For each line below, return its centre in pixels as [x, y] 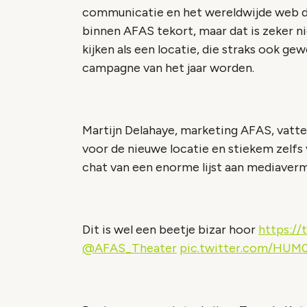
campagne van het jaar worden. [168, 68]
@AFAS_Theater [130, 248]
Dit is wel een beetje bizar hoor [170, 230]
